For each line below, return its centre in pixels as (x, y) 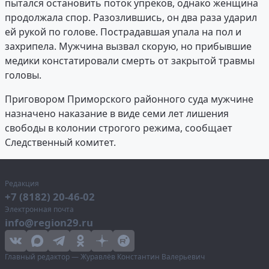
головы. (23, 75)
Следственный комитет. (60, 143)
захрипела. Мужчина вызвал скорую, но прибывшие (129, 47)
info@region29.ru (49, 223)
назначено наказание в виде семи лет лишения (117, 114)
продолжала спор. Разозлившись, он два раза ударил (131, 18)
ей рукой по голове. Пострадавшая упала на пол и (123, 32)
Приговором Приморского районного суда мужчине (129, 99)
